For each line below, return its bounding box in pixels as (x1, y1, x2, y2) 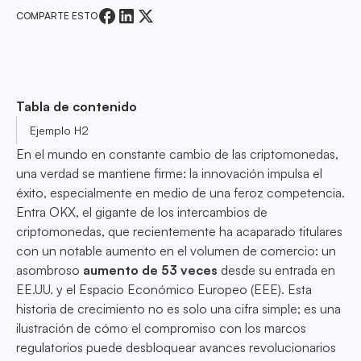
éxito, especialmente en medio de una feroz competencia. (16, 185, 345, 201)
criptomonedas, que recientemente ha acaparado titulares (16, 223, 342, 240)
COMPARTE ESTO (16, 10, 98, 22)
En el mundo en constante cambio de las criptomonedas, (16, 146, 338, 163)
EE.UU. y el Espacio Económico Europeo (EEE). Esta (16, 281, 312, 298)
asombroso (16, 262, 83, 279)
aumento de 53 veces (83, 262, 218, 279)
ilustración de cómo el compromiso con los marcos (16, 320, 306, 337)
